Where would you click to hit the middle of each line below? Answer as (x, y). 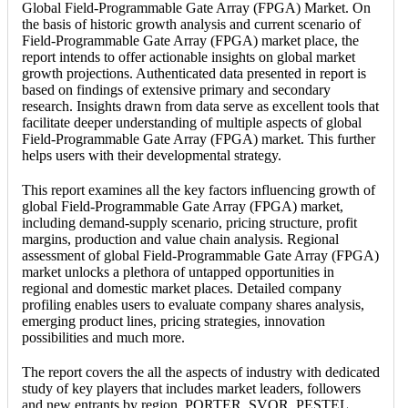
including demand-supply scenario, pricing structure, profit (189, 222)
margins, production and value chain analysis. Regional (180, 239)
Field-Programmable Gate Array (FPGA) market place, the (190, 40)
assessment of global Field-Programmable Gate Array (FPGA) (200, 255)
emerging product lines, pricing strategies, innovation (173, 321)
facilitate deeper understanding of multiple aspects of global (192, 122)
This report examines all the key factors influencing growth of (199, 189)
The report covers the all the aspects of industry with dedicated (201, 372)
